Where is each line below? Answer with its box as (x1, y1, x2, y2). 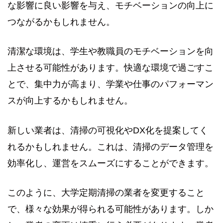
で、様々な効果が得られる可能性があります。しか (7, 204, 214, 215)
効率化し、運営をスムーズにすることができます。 (7, 158, 214, 168)
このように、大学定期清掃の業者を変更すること (7, 188, 205, 198)
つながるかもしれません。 (7, 17, 115, 27)
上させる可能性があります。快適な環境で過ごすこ (7, 63, 214, 73)
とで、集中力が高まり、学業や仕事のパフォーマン (7, 79, 214, 90)
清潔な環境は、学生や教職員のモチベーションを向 (7, 46, 214, 57)
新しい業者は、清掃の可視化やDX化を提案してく (7, 125, 208, 135)
